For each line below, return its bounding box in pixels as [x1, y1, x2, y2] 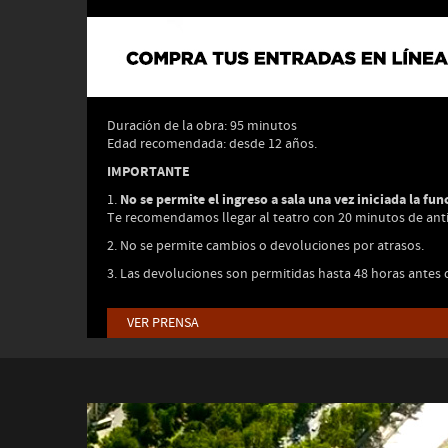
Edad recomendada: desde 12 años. [107, 135, 317, 153]
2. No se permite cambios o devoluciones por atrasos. [107, 237, 424, 255]
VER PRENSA [127, 314, 199, 332]
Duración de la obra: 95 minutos [107, 117, 297, 135]
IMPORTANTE [107, 162, 190, 181]
